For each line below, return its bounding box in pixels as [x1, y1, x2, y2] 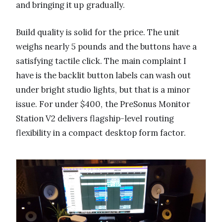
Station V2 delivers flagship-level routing [16, 112, 174, 124]
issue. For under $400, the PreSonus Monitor [16, 98, 190, 110]
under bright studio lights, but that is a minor [16, 84, 191, 95]
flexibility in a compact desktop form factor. [16, 127, 186, 138]
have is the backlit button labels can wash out [16, 69, 191, 81]
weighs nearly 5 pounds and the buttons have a [16, 41, 197, 52]
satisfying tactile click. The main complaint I [16, 55, 186, 66]
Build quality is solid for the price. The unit [16, 26, 180, 38]
